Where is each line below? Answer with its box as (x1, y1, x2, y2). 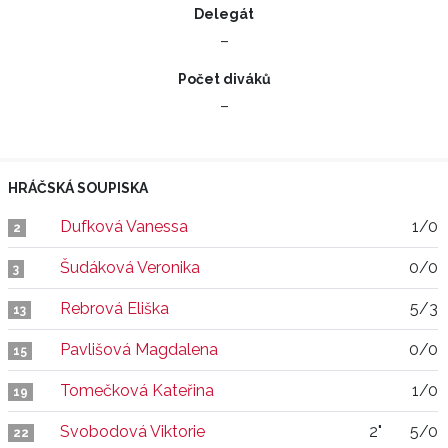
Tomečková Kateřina (60, 381, 214, 400)
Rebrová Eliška (60, 299, 169, 318)
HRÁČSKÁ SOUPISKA (8, 180, 148, 196)
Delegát (194, 6, 254, 22)
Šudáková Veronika (60, 258, 200, 277)
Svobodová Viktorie (60, 422, 205, 441)
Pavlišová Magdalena (60, 340, 218, 359)
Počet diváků (177, 71, 271, 87)
